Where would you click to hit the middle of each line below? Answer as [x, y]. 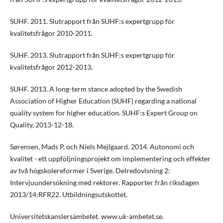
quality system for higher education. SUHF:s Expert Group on [104, 113]
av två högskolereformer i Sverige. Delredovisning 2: [90, 171]
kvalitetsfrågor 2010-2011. [51, 33]
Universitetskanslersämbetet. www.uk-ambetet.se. [87, 217]
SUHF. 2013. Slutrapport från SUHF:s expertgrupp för [92, 55]
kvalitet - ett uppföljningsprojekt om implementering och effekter [110, 159]
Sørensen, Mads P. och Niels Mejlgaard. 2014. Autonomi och [102, 147]
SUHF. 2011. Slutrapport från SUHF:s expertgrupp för [92, 21]
